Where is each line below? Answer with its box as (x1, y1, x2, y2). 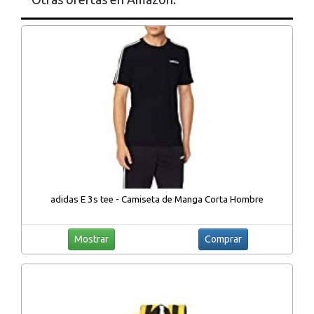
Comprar (204, 233, 242, 245)
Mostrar (74, 233, 109, 245)
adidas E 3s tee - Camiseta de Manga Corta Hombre (50, 193, 264, 205)
